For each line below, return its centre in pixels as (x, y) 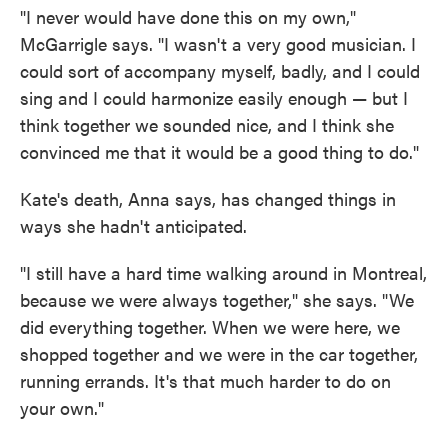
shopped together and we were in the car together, (219, 353)
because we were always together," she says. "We (217, 299)
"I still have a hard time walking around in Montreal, (223, 272)
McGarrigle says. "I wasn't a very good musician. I (218, 43)
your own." (62, 407)
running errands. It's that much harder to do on (205, 380)
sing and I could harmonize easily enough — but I (214, 97)
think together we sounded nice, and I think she (207, 124)
